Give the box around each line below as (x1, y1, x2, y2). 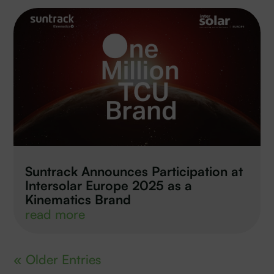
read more (25, 206, 86, 223)
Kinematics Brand (25, 191, 131, 208)
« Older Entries (13, 251, 102, 268)
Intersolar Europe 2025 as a (25, 177, 193, 194)
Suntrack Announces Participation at (25, 163, 243, 180)
